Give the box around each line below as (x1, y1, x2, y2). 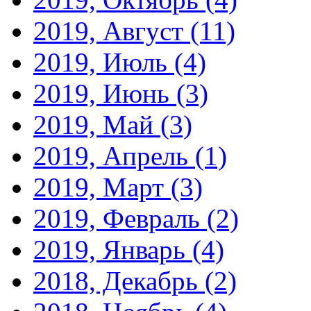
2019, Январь (33, 234, 192, 264)
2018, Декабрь (33, 265, 205, 296)
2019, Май (33, 109, 160, 140)
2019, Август (33, 15, 190, 46)
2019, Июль (33, 47, 174, 77)
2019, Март (33, 171, 171, 202)
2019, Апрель (33, 140, 195, 171)
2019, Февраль (33, 203, 207, 233)
